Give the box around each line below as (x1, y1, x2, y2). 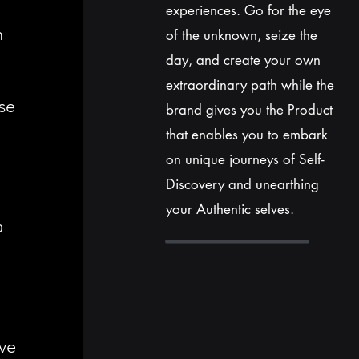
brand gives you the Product (165, 101, 333, 119)
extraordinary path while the (165, 76, 334, 94)
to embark (263, 126, 328, 143)
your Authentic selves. (165, 200, 294, 218)
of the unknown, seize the (165, 26, 317, 44)
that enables (165, 126, 242, 143)
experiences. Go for (165, 2, 288, 19)
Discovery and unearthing (165, 175, 319, 193)
